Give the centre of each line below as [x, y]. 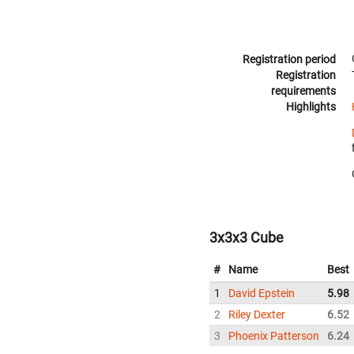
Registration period [289, 59]
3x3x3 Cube [247, 238]
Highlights [311, 107]
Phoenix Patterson [274, 336]
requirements [303, 91]
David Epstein [262, 294]
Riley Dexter [257, 315]
